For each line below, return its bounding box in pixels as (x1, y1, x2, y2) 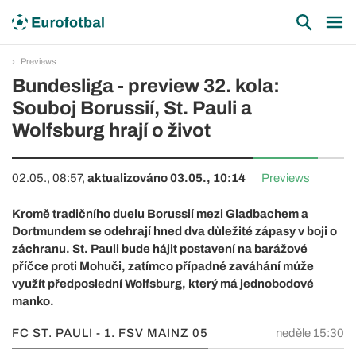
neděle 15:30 (276, 327, 344, 339)
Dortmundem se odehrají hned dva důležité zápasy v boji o (12, 225, 337, 238)
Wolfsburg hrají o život (12, 120, 211, 141)
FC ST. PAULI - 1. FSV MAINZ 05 (12, 327, 208, 339)
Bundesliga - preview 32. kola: (12, 75, 280, 96)
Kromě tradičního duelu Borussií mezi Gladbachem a (12, 207, 308, 220)
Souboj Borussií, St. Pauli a (12, 98, 252, 118)
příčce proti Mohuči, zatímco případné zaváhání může (12, 260, 314, 273)
